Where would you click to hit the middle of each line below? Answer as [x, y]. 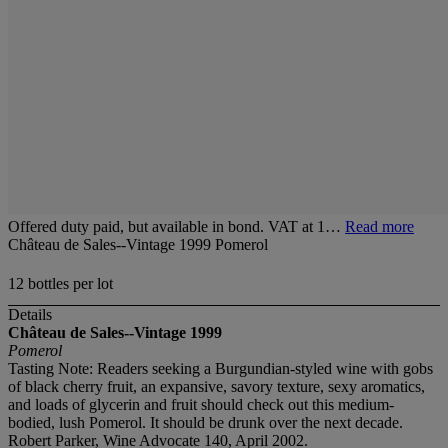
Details [30, 315]
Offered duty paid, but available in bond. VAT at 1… [176, 226]
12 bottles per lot [60, 284]
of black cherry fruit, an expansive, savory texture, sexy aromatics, [216, 387]
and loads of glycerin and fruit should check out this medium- [201, 405]
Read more [379, 226]
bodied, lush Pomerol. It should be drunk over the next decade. [205, 423]
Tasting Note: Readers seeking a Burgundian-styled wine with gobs [220, 369]
